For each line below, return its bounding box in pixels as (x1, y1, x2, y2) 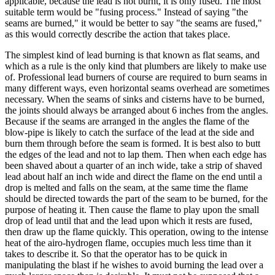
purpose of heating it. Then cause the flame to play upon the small (5, 204, 259, 215)
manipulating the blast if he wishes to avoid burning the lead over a (5, 259, 263, 270)
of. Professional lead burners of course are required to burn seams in (5, 71, 267, 82)
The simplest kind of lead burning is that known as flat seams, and (5, 49, 260, 60)
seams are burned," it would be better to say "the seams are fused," (5, 17, 262, 28)
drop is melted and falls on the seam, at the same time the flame (5, 182, 248, 193)
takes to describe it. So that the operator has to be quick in (5, 248, 227, 259)
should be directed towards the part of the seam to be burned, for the (5, 193, 268, 204)
